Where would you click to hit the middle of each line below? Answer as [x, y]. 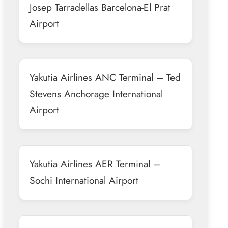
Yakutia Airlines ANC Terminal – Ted [105, 77]
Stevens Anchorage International [96, 93]
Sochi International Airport [84, 180]
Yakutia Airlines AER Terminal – [95, 164]
